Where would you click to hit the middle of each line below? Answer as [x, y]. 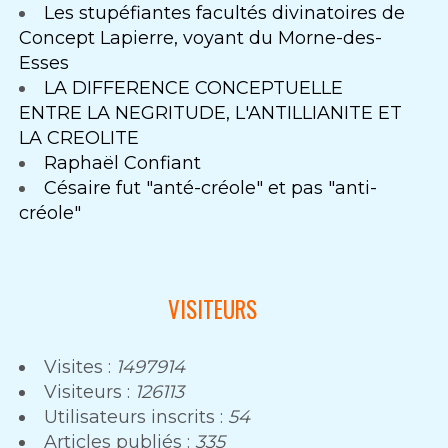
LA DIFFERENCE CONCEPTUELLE [194, 87]
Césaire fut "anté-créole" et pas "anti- [211, 187]
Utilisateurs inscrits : [136, 417]
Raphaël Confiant [123, 162]
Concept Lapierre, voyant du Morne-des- [201, 37]
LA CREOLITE [79, 137]
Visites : [80, 367]
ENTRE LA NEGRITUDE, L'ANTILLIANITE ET [211, 112]
